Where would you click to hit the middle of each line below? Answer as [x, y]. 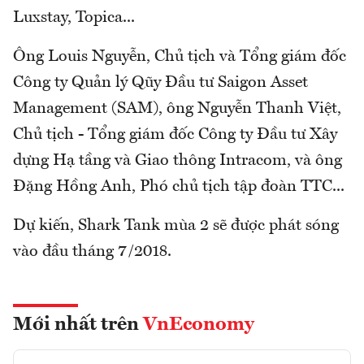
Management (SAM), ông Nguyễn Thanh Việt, [177, 109]
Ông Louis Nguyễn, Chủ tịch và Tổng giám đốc [180, 57]
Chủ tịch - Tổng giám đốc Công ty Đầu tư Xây [175, 135]
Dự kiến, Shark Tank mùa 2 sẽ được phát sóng [176, 226]
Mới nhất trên [78, 325]
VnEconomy [199, 325]
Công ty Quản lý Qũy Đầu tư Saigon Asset [160, 83]
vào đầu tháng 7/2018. [92, 252]
